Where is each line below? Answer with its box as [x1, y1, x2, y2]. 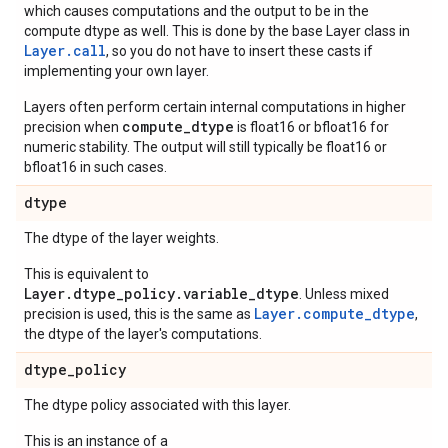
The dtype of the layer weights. [24, 230, 219, 246]
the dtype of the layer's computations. [24, 326, 262, 342]
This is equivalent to [24, 266, 149, 282]
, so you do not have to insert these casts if [106, 43, 373, 59]
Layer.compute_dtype [254, 304, 415, 323]
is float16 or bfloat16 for [234, 119, 389, 135]
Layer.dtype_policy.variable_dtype [24, 284, 299, 303]
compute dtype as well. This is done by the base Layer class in [24, 23, 410, 39]
